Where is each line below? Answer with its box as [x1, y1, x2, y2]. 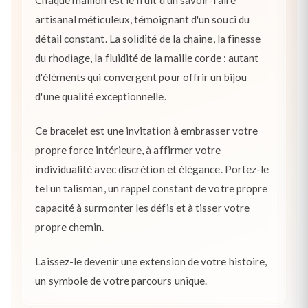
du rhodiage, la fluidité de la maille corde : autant [35, 52, 259, 65]
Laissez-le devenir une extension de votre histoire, [35, 254, 267, 267]
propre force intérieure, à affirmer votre [35, 143, 221, 156]
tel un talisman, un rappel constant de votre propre [35, 181, 268, 195]
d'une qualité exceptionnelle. [35, 90, 166, 103]
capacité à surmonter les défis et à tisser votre [35, 201, 250, 214]
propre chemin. [35, 220, 104, 233]
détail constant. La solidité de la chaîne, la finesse [35, 32, 261, 45]
